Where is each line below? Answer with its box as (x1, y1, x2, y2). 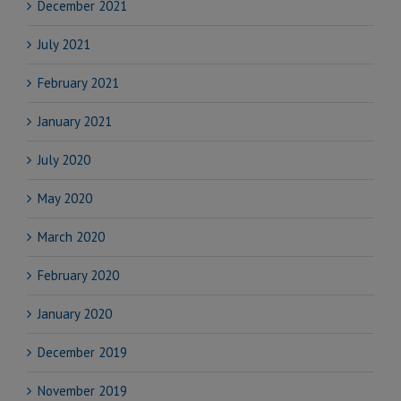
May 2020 (38, 190, 92, 208)
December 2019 (38, 344, 127, 362)
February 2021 (38, 74, 119, 92)
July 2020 (38, 151, 90, 169)
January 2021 (38, 113, 112, 131)
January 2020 (38, 305, 112, 323)
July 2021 (38, 36, 90, 54)
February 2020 (38, 267, 119, 285)
